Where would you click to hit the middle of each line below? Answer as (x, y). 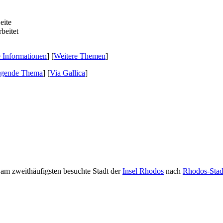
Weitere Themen (80, 56)
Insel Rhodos (143, 171)
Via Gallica (67, 73)
